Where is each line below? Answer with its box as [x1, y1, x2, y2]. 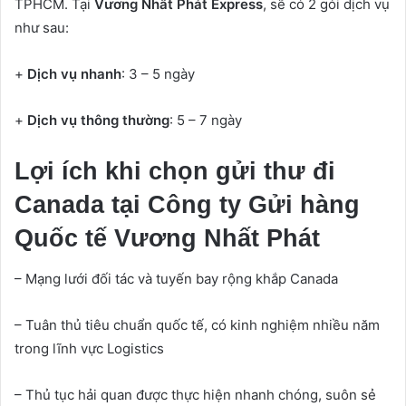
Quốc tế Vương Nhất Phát [14, 224, 320, 252]
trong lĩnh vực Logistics [14, 340, 164, 358]
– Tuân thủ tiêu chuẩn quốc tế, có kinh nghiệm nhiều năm [14, 316, 380, 334]
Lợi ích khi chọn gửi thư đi [14, 157, 335, 185]
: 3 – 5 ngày [121, 64, 195, 82]
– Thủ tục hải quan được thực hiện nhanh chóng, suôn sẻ [14, 386, 376, 404]
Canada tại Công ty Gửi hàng [14, 190, 360, 218]
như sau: [14, 18, 69, 36]
